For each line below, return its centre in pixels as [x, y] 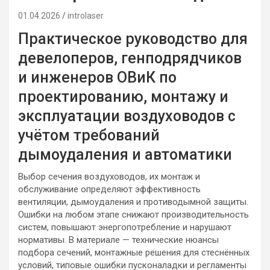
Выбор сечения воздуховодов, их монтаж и [109, 177]
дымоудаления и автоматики [125, 155]
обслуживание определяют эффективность [109, 189]
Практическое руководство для [133, 39]
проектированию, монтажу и [123, 97]
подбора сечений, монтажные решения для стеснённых [134, 253]
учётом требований [89, 135]
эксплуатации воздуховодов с [127, 116]
